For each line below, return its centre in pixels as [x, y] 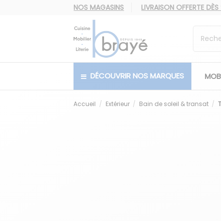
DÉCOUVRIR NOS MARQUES [136, 76]
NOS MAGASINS [99, 7]
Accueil [85, 104]
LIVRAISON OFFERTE [174, 7]
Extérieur [117, 104]
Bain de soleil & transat [174, 104]
